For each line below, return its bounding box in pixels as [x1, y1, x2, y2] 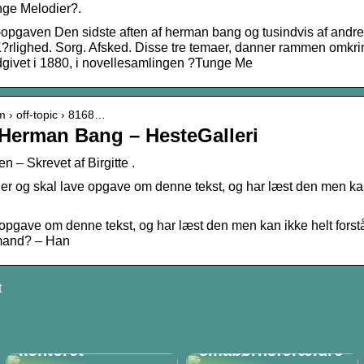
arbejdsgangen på [18, 324, 157, 343]
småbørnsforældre [199, 340, 344, 359]
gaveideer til [199, 324, 296, 343]
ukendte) [199, 308, 267, 327]
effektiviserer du [18, 308, 145, 327]
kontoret [18, 340, 84, 359]
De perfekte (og [199, 292, 318, 310]
